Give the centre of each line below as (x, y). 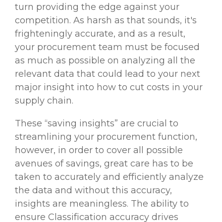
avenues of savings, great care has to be (104, 164)
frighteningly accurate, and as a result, (100, 34)
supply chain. (44, 101)
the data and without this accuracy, (93, 191)
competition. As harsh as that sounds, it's (106, 21)
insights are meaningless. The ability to (102, 204)
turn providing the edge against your (97, 7)
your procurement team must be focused (107, 47)
